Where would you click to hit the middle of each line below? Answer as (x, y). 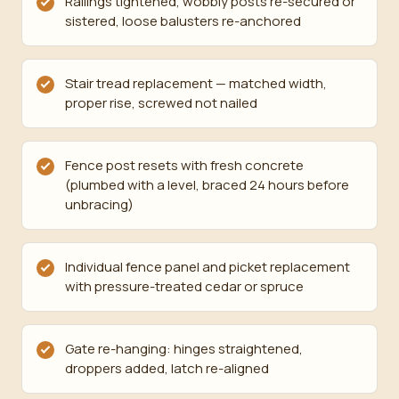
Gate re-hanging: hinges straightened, (184, 349)
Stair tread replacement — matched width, (196, 83)
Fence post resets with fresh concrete (184, 165)
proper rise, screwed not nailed (161, 103)
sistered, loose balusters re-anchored (183, 21)
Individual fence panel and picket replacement (208, 267)
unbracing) (99, 204)
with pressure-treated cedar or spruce (184, 286)
